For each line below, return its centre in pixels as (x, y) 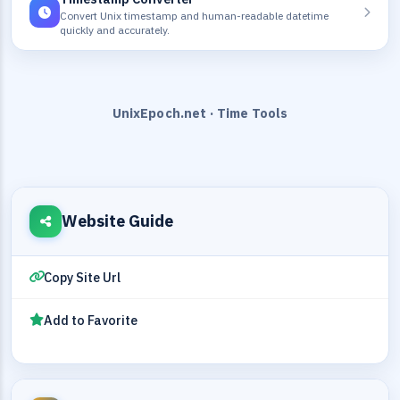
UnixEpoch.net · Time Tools (200, 113)
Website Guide (117, 221)
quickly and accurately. (115, 29)
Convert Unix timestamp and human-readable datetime (194, 15)
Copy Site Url (82, 277)
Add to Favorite (91, 320)
